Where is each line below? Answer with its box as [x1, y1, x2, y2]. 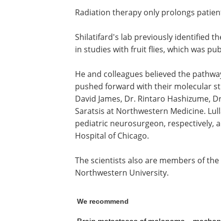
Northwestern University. [75, 167, 169, 178]
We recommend [77, 197, 129, 205]
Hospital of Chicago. [75, 130, 149, 141]
